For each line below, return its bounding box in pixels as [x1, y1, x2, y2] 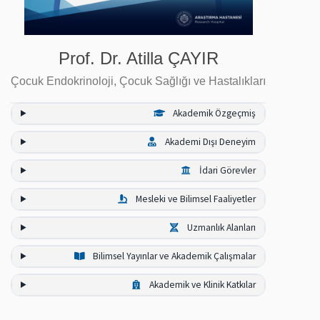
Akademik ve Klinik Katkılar [147, 278, 256, 291]
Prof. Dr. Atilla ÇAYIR [58, 48, 219, 68]
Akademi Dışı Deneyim [163, 135, 256, 148]
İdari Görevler [197, 164, 256, 176]
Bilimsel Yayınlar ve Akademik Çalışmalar [91, 249, 256, 262]
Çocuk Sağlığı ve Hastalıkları [119, 74, 266, 87]
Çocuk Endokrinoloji [11, 74, 114, 87]
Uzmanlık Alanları [185, 221, 256, 234]
